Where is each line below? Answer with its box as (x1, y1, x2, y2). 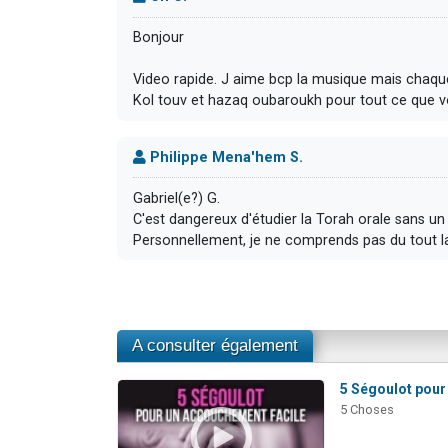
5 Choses (339, 402, 394, 418)
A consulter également (132, 336, 298, 356)
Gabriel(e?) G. (133, 189, 220, 207)
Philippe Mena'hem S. (146, 148, 303, 166)
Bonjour (133, 29, 184, 47)
